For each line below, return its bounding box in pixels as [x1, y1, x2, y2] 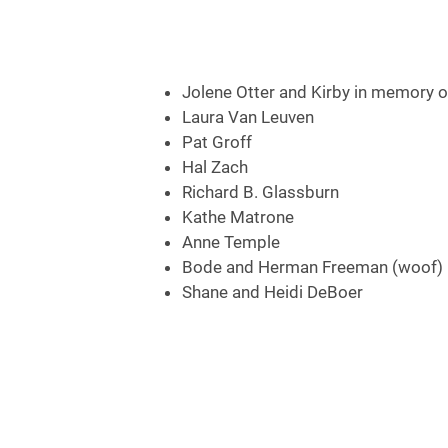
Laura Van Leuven [182, 107, 314, 127]
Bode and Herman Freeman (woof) [182, 257, 443, 277]
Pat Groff [182, 132, 252, 152]
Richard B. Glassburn [182, 182, 339, 202]
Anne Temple [182, 232, 280, 252]
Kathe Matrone [182, 207, 294, 227]
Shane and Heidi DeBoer [182, 282, 363, 302]
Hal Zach [182, 157, 248, 177]
